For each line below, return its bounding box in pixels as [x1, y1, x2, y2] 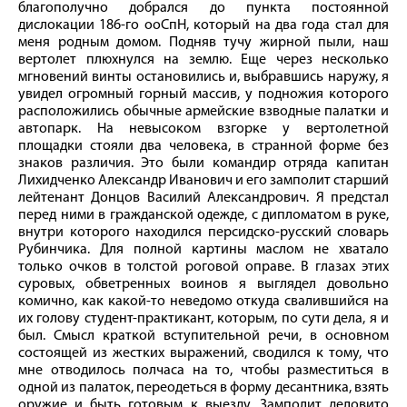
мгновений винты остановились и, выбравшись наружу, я [18, 70, 389, 85]
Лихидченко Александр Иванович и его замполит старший [18, 174, 389, 189]
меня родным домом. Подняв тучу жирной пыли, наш [18, 35, 389, 51]
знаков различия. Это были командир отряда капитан [18, 156, 389, 172]
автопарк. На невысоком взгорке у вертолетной [18, 122, 389, 137]
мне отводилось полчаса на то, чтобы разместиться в [18, 363, 389, 379]
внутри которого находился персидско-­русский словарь [18, 225, 389, 241]
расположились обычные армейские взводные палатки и [18, 104, 389, 120]
